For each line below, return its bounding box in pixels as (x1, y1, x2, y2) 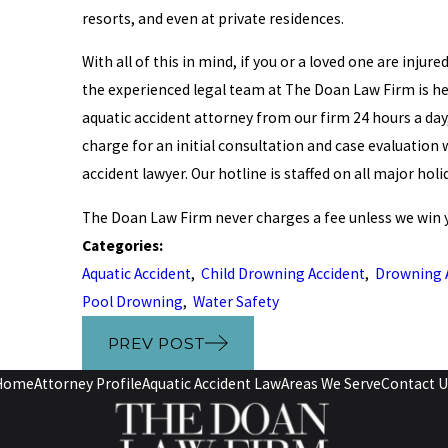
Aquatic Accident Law (142, 374, 281, 394)
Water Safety (192, 291, 279, 311)
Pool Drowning (81, 291, 183, 311)
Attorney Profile (34, 374, 142, 394)
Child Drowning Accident (200, 263, 365, 283)
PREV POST (107, 333, 205, 353)
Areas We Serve (281, 374, 381, 394)
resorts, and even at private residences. (81, 8, 344, 28)
